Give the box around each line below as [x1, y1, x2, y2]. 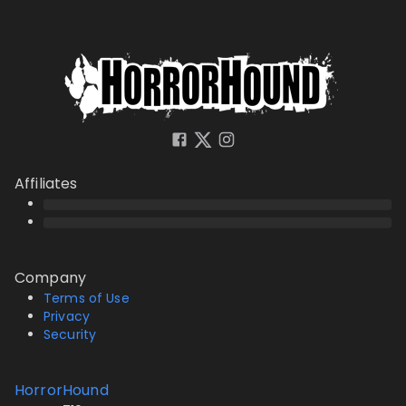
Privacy [43, 307, 91, 325]
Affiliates [14, 173, 78, 194]
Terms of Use [43, 289, 130, 307]
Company [14, 267, 87, 288]
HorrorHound [14, 380, 109, 401]
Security [43, 325, 97, 343]
